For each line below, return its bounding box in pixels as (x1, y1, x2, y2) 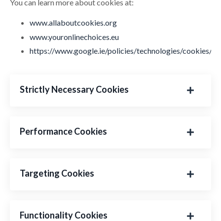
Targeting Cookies (20, 167, 94, 179)
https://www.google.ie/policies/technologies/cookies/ (30, 45, 212, 55)
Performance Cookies (20, 125, 107, 137)
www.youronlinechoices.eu (30, 32, 119, 41)
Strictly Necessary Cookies (20, 83, 129, 95)
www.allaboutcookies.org (30, 18, 117, 28)
